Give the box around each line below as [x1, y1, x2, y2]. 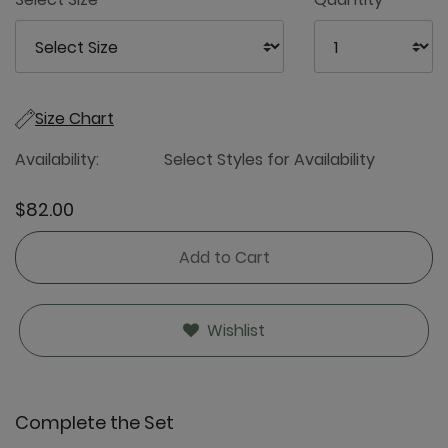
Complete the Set [15, 409, 174, 435]
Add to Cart [178, 246, 270, 270]
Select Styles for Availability [164, 148, 376, 172]
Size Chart [35, 107, 114, 131]
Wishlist [206, 319, 265, 343]
